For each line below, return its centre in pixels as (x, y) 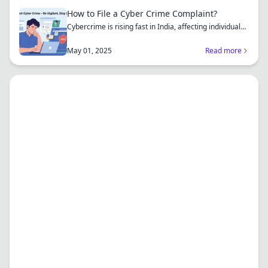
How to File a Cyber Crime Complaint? (142, 13)
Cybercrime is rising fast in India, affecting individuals (156, 27)
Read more (223, 51)
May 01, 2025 (89, 51)
